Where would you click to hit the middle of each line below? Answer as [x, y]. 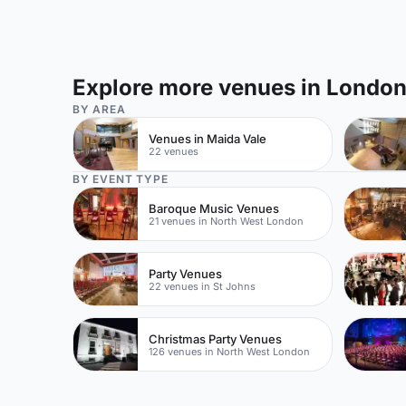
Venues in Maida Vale [208, 138]
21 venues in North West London [227, 221]
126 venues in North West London [230, 351]
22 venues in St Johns [203, 286]
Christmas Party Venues [216, 338]
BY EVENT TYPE [121, 179]
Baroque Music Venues [214, 208]
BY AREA [99, 109]
